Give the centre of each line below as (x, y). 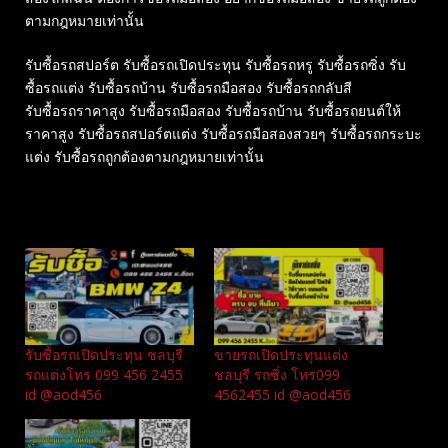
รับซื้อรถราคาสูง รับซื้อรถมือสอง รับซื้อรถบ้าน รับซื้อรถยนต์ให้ (213, 110)
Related (50, 225)
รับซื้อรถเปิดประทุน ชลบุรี (104, 354)
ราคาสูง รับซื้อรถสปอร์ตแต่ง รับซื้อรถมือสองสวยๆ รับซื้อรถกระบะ (223, 133)
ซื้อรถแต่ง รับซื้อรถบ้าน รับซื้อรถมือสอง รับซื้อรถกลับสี (188, 87)
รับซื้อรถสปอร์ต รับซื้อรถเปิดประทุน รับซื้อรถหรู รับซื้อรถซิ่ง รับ (215, 64)
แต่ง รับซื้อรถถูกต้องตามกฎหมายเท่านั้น (144, 156)
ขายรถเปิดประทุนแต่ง (281, 354)
